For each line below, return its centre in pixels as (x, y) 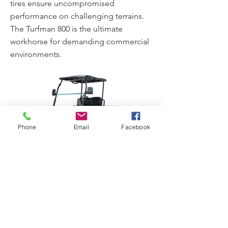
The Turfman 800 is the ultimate (66, 29)
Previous (23, 199)
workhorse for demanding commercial (80, 41)
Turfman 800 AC (36, 176)
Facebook (136, 127)
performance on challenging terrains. (77, 16)
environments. (36, 54)
